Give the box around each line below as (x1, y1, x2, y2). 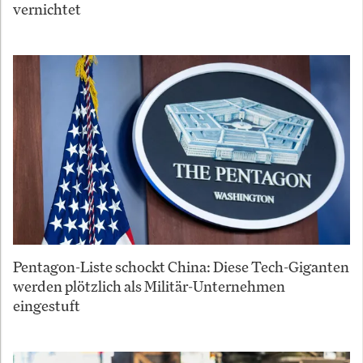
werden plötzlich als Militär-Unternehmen (13, 276, 285, 297)
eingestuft (13, 296, 80, 316)
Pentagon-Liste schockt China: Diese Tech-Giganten (13, 257, 349, 277)
